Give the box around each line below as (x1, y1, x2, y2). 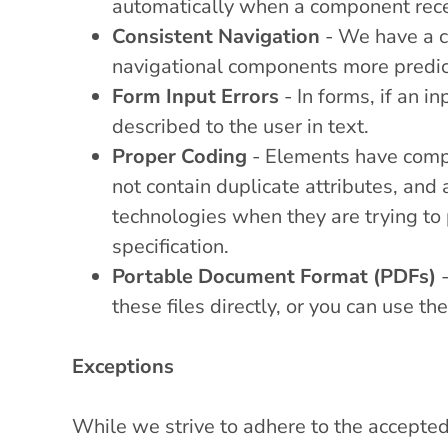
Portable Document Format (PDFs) (112, 262, 436, 290)
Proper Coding (112, 142, 247, 170)
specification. (112, 232, 229, 260)
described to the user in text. (112, 112, 369, 140)
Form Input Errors (112, 82, 279, 110)
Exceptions (72, 352, 174, 380)
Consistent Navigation (112, 22, 320, 50)
